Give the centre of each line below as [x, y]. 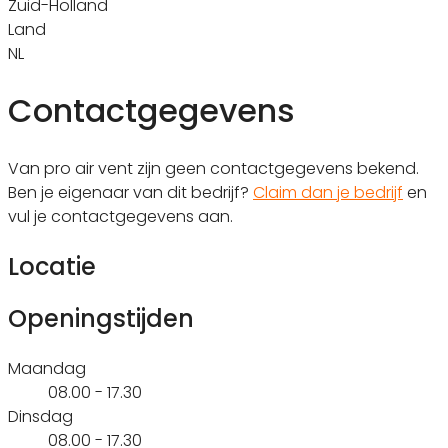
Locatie [52, 266]
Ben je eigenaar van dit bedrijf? [130, 192]
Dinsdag [40, 416]
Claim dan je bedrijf [328, 192]
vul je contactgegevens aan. [120, 216]
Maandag [47, 368]
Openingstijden [101, 318]
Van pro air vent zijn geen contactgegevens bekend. [213, 168]
